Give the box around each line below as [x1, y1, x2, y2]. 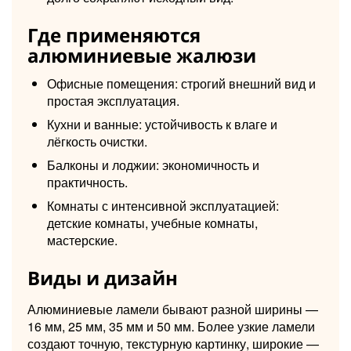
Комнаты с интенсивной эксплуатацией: [47, 196, 279, 215]
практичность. [47, 172, 128, 191]
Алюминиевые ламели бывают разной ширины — [27, 299, 318, 318]
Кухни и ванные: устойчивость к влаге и [47, 114, 277, 133]
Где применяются [27, 21, 201, 48]
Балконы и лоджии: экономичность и [47, 155, 259, 174]
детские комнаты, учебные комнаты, [47, 213, 258, 232]
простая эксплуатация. [47, 91, 179, 110]
